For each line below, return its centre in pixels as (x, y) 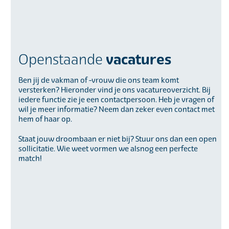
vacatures (138, 59)
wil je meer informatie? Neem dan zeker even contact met (116, 109)
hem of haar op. (45, 119)
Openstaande (62, 60)
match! (30, 158)
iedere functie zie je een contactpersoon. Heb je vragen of (116, 100)
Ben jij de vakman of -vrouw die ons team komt (98, 80)
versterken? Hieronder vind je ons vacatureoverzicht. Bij (114, 90)
